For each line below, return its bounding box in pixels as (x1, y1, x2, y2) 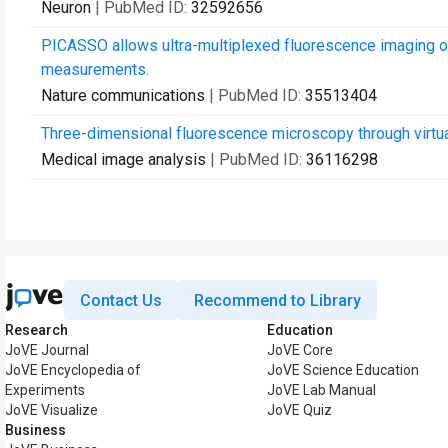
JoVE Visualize (5, 402, 98, 418)
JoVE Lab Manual (267, 382, 376, 398)
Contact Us (80, 290, 162, 310)
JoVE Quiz (267, 402, 332, 418)
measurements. (41, 60, 149, 79)
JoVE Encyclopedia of (5, 362, 141, 378)
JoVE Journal (5, 342, 89, 358)
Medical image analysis (41, 150, 206, 169)
